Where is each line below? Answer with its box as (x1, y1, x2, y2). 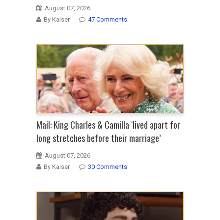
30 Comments (88, 163, 127, 171)
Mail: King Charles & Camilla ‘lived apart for (36, 118, 180, 132)
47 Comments (88, 15, 127, 23)
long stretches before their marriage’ (36, 132, 161, 145)
